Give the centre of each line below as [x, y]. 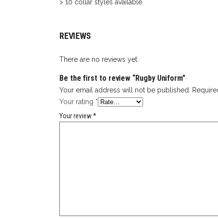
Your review [76, 116]
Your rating [77, 102]
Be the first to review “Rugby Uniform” [122, 78]
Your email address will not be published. [125, 90]
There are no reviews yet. [99, 59]
